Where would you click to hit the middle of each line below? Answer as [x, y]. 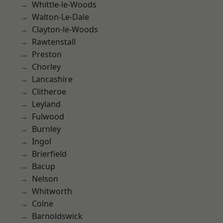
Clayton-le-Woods [65, 29]
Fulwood [48, 116]
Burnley [46, 129]
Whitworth [52, 191]
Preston [47, 54]
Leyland [46, 104]
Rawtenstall [54, 42]
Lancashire [52, 79]
